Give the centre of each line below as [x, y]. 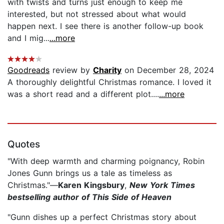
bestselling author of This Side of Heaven [89, 197]
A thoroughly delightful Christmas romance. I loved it [109, 82]
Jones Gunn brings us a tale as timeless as [90, 173]
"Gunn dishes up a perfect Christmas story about [102, 217]
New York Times [162, 185]
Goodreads [28, 70]
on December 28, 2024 [168, 70]
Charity [107, 70]
